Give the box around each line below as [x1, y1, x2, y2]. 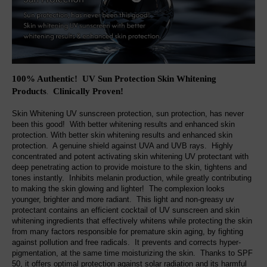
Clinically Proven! [48, 86, 123, 96]
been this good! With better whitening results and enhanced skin [12, 119, 235, 129]
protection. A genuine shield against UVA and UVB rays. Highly [12, 141, 233, 150]
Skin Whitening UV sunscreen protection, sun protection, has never [12, 108, 244, 118]
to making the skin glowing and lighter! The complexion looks [12, 184, 225, 193]
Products [12, 86, 46, 96]
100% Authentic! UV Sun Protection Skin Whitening [12, 73, 216, 83]
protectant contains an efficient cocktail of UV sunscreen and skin [12, 205, 240, 215]
